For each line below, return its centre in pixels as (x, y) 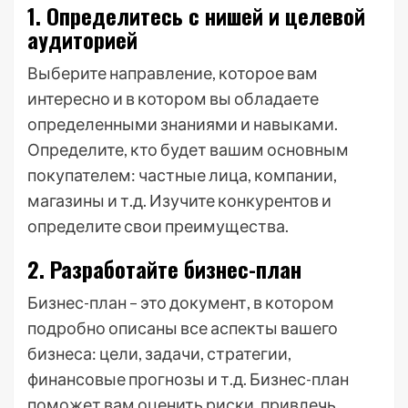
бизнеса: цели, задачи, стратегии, (159, 353)
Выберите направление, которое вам (173, 73)
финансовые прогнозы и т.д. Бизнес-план (188, 379)
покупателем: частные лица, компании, (182, 175)
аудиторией (82, 39)
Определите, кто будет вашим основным (188, 149)
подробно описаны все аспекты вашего (183, 328)
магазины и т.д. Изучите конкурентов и (179, 200)
